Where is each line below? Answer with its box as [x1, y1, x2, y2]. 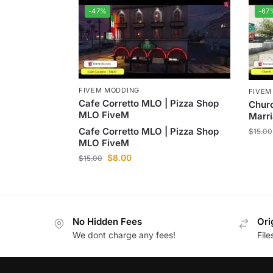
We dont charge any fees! [73, 229, 175, 240]
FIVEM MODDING [78, 85, 140, 94]
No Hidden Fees [73, 215, 142, 227]
